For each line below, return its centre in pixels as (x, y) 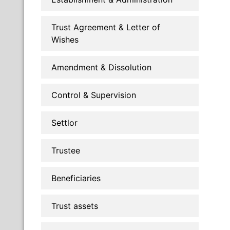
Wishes (65, 39)
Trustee (66, 150)
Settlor (64, 122)
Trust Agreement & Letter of (106, 27)
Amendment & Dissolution (101, 67)
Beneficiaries (76, 178)
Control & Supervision (94, 95)
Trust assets (75, 206)
